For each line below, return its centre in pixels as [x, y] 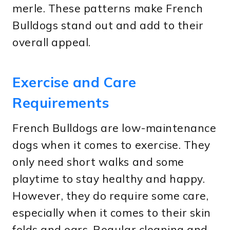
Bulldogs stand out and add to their [108, 25]
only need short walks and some [98, 162]
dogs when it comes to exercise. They [111, 145]
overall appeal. [52, 42]
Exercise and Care [74, 82]
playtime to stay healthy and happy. [109, 179]
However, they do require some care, [111, 196]
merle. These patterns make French [108, 8]
